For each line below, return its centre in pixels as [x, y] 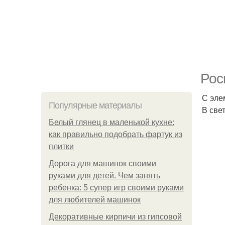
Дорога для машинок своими [102, 163]
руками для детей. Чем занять [104, 176]
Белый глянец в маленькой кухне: [111, 122]
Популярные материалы [95, 105]
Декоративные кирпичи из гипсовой [115, 217]
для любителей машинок [95, 200]
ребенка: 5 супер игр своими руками [116, 188]
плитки [61, 146]
